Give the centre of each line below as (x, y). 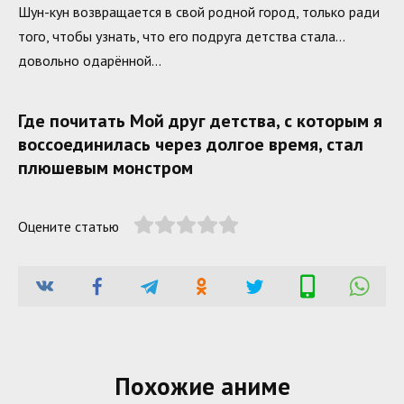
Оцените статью (69, 226)
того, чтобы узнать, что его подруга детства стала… (181, 36)
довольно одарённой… (90, 60)
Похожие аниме (202, 386)
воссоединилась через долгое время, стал (191, 144)
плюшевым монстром (106, 167)
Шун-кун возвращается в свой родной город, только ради (199, 11)
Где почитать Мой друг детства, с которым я (200, 120)
